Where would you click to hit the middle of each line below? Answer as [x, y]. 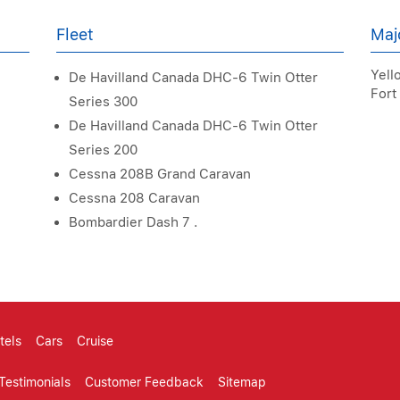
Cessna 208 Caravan [135, 198]
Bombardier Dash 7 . [133, 222]
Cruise [95, 341]
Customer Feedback [144, 382]
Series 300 [104, 102]
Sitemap [242, 382]
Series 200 [104, 150]
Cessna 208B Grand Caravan [160, 174]
